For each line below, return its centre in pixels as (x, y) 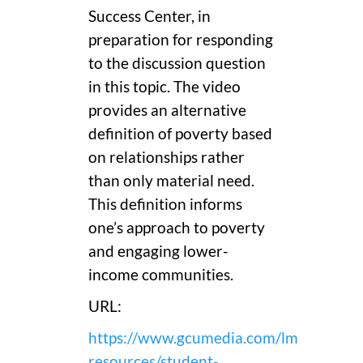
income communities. (161, 274)
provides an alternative (167, 110)
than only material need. (171, 180)
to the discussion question (177, 63)
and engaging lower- (158, 251)
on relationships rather (167, 157)
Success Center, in (149, 16)
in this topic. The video (164, 86)
